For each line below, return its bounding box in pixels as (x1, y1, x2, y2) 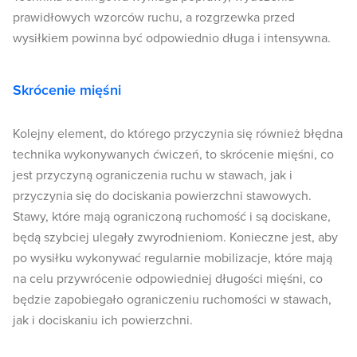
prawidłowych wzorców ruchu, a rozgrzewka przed (13, 10, 295, 26)
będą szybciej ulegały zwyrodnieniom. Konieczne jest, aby (13, 229, 338, 246)
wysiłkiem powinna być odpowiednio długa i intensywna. (13, 30, 331, 47)
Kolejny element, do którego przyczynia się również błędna (13, 126, 343, 143)
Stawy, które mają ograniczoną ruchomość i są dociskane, (13, 209, 331, 226)
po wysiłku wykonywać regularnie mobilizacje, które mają (13, 250, 332, 267)
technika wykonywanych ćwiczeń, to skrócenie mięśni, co (13, 147, 334, 163)
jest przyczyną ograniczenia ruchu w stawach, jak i (13, 167, 292, 184)
